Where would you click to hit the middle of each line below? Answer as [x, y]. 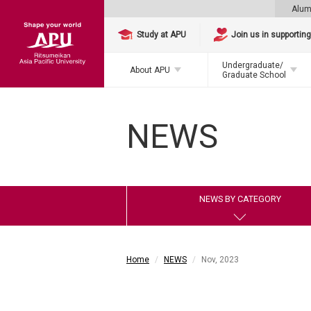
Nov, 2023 [220, 260]
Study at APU [162, 35]
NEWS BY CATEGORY [240, 199]
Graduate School [254, 75]
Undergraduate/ [252, 65]
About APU [150, 70]
